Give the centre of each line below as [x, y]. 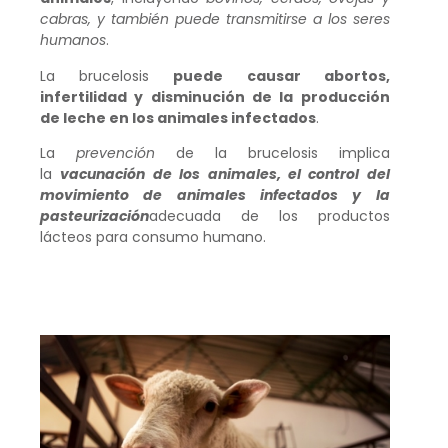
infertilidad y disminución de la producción [215, 96]
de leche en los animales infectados [178, 117]
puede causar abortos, [281, 75]
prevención [115, 153]
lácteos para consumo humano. [153, 237]
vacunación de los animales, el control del [225, 174]
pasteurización [94, 216]
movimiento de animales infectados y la [215, 195]
